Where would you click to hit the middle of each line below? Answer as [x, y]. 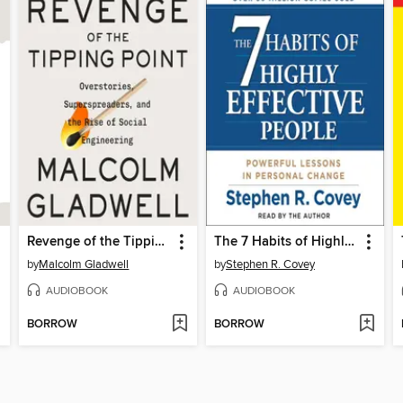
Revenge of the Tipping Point [160, 242]
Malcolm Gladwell [84, 265]
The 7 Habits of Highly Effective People [349, 242]
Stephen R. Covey [270, 265]
